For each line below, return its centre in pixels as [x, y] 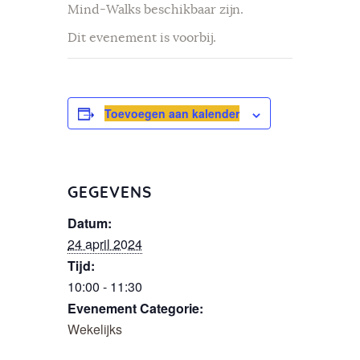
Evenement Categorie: [135, 309]
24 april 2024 [105, 244]
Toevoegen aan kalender [172, 114]
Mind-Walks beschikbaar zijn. [155, 10]
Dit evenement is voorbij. [142, 38]
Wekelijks [95, 329]
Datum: [90, 223]
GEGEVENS [110, 194]
